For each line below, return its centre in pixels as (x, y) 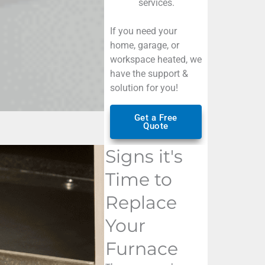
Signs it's (144, 156)
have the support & (149, 73)
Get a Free (156, 117)
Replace (141, 202)
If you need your (143, 31)
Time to (138, 179)
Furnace (141, 248)
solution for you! (144, 88)
